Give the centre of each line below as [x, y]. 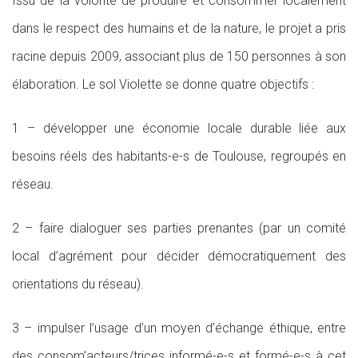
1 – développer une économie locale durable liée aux [179, 128]
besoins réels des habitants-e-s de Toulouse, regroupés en [179, 156]
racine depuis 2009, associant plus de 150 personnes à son [179, 56]
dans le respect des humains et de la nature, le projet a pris [179, 28]
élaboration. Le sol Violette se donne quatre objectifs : [163, 84]
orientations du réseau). [78, 284]
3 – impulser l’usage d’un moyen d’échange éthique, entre [179, 328]
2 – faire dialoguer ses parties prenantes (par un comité [179, 228]
